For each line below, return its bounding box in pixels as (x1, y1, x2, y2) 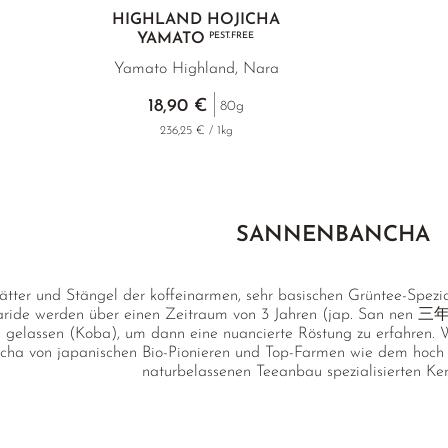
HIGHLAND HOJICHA (112, 12, 280, 28)
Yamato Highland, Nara (113, 61, 279, 77)
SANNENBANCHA (236, 224, 430, 247)
